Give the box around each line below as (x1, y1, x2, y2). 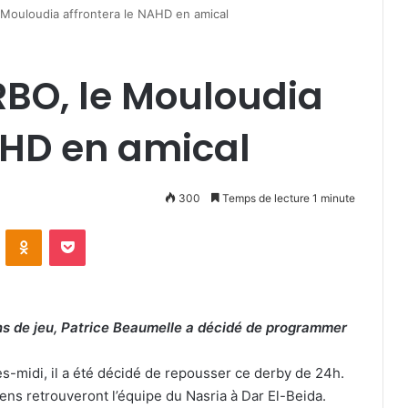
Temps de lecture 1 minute (219, 191, 355, 205)
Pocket (85, 221, 124, 236)
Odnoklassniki (41, 221, 119, 236)
